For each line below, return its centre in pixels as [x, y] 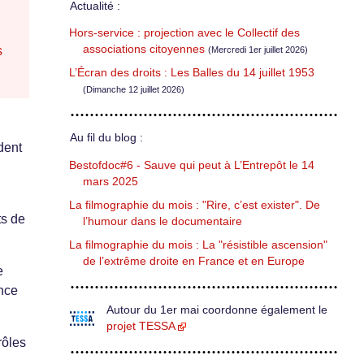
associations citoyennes [144, 50]
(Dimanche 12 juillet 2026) [134, 90]
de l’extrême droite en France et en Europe [194, 261]
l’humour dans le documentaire [162, 221]
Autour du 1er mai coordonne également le [217, 310]
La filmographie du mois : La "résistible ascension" [198, 245]
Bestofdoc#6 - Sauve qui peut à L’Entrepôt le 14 [192, 165]
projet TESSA [141, 326]
